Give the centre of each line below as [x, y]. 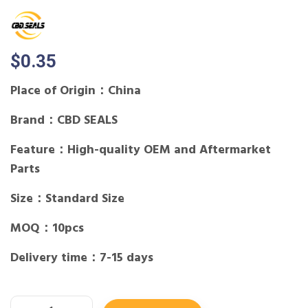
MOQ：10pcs [47, 229]
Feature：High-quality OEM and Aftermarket [141, 150]
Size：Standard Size [67, 199]
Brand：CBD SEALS [64, 121]
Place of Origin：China [76, 91]
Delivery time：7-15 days [82, 258]
